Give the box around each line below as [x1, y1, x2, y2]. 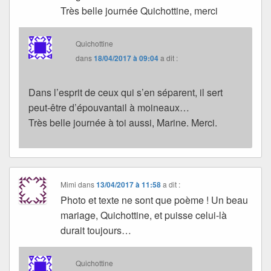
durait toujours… [60, 223, 132, 237]
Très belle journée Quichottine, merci [60, 3, 218, 18]
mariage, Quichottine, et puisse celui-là [60, 207, 227, 222]
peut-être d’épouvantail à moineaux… [28, 100, 189, 114]
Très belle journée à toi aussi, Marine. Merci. [28, 115, 217, 129]
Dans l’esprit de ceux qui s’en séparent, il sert [28, 85, 223, 99]
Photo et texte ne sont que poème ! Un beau [60, 192, 249, 207]
